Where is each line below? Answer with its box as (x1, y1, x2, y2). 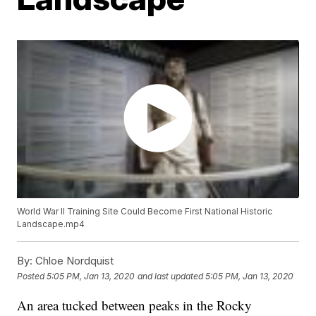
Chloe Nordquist (32, 254, 114, 268)
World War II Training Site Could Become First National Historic (17, 206, 273, 217)
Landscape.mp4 (17, 219, 85, 230)
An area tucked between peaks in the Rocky (17, 296, 253, 315)
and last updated (138, 270, 204, 281)
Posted (17, 270, 47, 281)
